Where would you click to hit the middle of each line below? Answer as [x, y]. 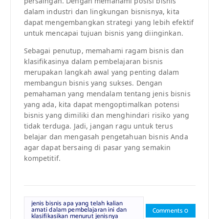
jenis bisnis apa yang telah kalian [77, 204]
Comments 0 [171, 211]
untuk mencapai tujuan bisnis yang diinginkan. [103, 33]
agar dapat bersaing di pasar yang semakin [97, 148]
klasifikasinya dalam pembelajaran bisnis [93, 62]
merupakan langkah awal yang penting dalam [101, 72]
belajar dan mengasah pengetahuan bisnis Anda [106, 137]
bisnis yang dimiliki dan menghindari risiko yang [107, 115]
